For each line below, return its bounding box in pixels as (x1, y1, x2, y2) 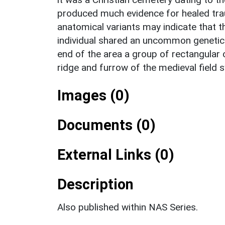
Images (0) (57, 86, 130, 104)
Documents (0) (57, 116, 156, 134)
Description (57, 175, 134, 193)
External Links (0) (57, 146, 174, 163)
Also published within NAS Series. (57, 201, 198, 213)
